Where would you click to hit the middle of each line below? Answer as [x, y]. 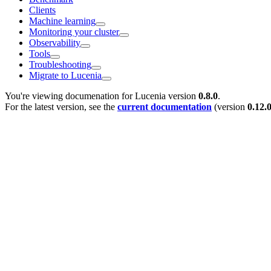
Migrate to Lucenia [65, 75]
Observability [55, 42]
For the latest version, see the [61, 106]
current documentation [165, 106]
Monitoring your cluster [74, 31]
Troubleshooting [60, 64]
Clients [42, 10]
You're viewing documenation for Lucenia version [102, 96]
